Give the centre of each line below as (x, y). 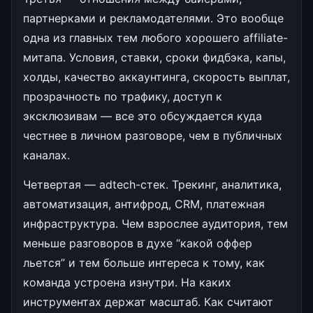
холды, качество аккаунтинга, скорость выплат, (156, 77)
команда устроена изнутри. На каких (127, 282)
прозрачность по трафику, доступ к (123, 96)
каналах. (46, 155)
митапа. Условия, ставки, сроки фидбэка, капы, (154, 57)
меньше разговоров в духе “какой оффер (138, 243)
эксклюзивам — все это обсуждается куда (143, 116)
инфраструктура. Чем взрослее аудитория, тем (155, 223)
